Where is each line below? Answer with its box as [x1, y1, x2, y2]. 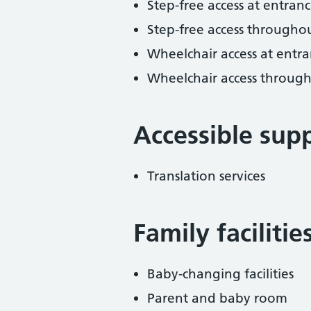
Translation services [147, 168, 265, 184]
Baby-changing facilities [147, 266, 294, 282]
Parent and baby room [147, 290, 287, 306]
